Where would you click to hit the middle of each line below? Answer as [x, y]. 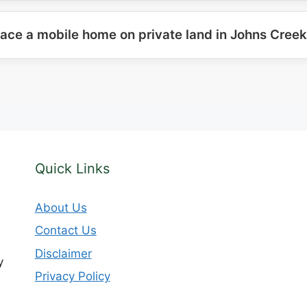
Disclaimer [63, 253]
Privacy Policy [72, 276]
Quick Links [72, 168]
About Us [61, 207]
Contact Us [65, 230]
